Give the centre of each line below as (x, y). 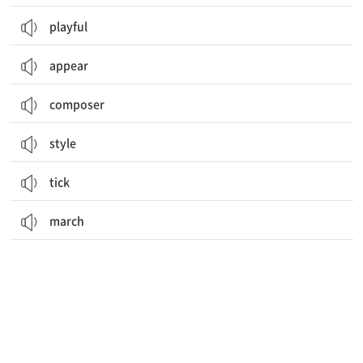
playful (68, 26)
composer (77, 104)
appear (69, 65)
